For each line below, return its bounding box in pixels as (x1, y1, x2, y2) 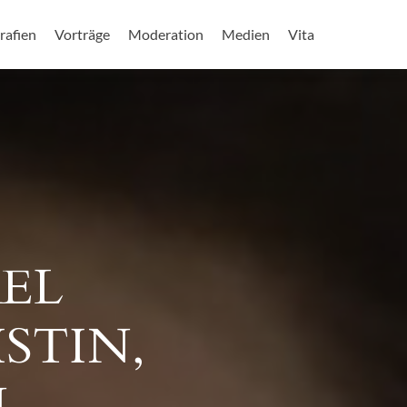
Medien (222, 25, 270, 43)
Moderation (128, 25, 203, 43)
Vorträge (55, 25, 110, 43)
